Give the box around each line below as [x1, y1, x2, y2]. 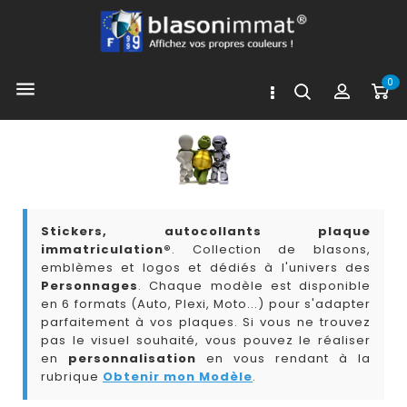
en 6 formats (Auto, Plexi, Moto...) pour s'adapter [41, 294, 371, 313]
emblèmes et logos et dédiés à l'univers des [41, 258, 371, 276]
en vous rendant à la [196, 349, 371, 367]
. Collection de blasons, [172, 240, 371, 258]
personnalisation [68, 349, 196, 367]
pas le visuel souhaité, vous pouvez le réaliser [41, 331, 371, 349]
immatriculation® [41, 240, 172, 258]
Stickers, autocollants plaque [41, 222, 371, 240]
